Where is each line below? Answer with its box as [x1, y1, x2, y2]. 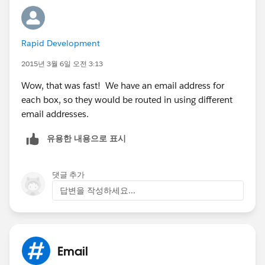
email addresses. [21, 108, 89, 119]
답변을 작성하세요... [60, 185, 135, 196]
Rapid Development [21, 37, 100, 49]
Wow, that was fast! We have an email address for [21, 79, 224, 91]
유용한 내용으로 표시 [47, 132, 126, 144]
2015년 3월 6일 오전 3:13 [21, 58, 103, 69]
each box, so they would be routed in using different [21, 93, 232, 105]
